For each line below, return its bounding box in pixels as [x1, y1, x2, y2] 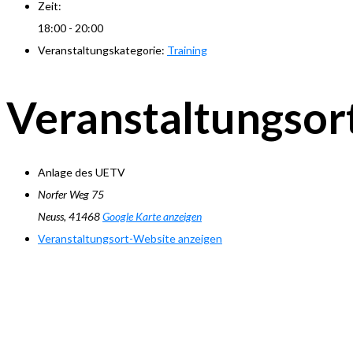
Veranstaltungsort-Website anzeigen [38, 232, 222, 246]
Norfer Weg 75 [38, 188, 104, 202]
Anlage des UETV [38, 165, 125, 180]
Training [167, 43, 207, 58]
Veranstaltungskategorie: [38, 43, 165, 58]
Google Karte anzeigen [102, 210, 202, 224]
